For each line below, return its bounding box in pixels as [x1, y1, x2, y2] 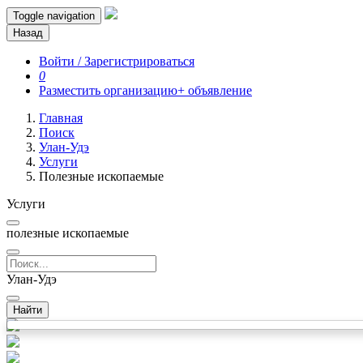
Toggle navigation [13, 10, 95, 22]
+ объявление [177, 83, 252, 97]
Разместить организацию [39, 83, 177, 97]
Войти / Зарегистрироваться [39, 54, 194, 68]
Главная [39, 111, 83, 125]
